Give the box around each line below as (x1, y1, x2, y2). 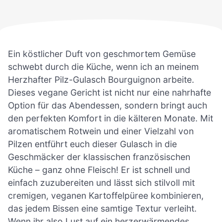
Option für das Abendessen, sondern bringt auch (8, 100, 207, 111)
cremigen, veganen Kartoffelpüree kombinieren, (8, 190, 204, 201)
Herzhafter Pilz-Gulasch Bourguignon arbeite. (8, 74, 194, 85)
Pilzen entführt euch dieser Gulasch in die (8, 138, 177, 149)
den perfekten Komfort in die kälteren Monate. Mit (8, 112, 213, 123)
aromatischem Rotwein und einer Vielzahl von (8, 125, 194, 136)
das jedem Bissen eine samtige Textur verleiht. (8, 203, 197, 214)
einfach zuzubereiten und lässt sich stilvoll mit (8, 177, 195, 188)
